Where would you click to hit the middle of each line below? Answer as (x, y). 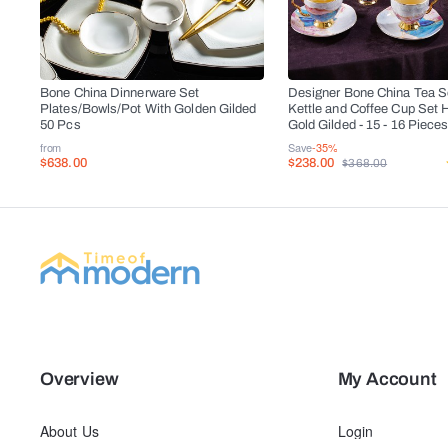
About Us (69, 431)
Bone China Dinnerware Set (120, 93)
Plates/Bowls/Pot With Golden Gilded (148, 109)
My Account (387, 379)
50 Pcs (60, 125)
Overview (79, 379)
